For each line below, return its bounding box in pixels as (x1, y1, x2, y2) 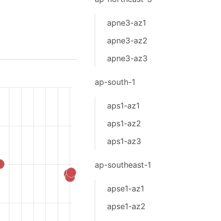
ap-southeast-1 (94, 160, 151, 170)
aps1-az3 (107, 136, 141, 146)
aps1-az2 (107, 118, 141, 128)
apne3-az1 (107, 18, 146, 28)
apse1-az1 (107, 184, 144, 193)
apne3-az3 (107, 53, 147, 63)
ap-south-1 (94, 77, 135, 87)
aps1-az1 (107, 101, 140, 110)
